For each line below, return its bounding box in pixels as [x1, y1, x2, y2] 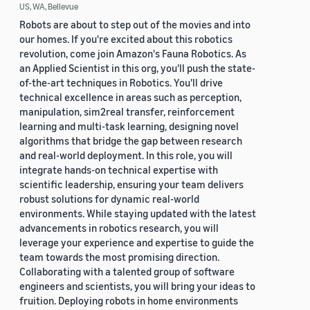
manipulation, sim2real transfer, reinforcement [19, 105, 235, 118]
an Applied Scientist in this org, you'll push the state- [19, 62, 255, 75]
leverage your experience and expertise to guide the [19, 236, 254, 249]
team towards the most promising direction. [19, 250, 219, 264]
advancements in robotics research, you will [19, 221, 219, 235]
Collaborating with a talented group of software [19, 265, 235, 278]
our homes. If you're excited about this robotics [19, 33, 232, 46]
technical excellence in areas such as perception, [19, 91, 241, 104]
